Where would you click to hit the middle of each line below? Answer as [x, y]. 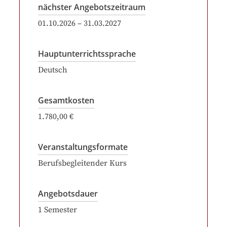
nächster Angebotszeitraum [92, 7]
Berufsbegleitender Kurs [82, 163]
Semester [61, 210]
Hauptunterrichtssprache [87, 54]
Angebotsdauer [68, 194]
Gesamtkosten [66, 100]
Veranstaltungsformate [83, 147]
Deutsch [53, 70]
